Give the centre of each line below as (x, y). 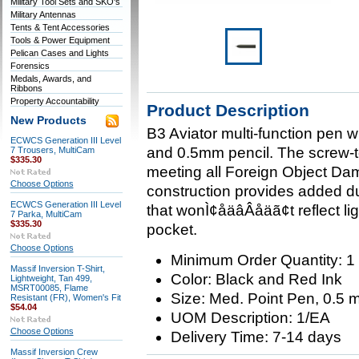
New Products (48, 121)
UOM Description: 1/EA (250, 318)
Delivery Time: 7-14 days (256, 337)
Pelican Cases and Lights (59, 53)
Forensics (30, 66)
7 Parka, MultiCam (46, 214)
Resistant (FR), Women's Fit (65, 297)
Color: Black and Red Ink (256, 279)
